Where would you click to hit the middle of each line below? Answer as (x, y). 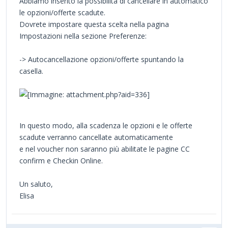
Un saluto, (36, 184)
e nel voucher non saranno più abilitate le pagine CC (105, 149)
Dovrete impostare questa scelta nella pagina (94, 24)
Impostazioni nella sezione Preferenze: (83, 36)
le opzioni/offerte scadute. (62, 13)
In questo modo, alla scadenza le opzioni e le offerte (106, 126)
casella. (31, 71)
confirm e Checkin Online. (61, 161)
